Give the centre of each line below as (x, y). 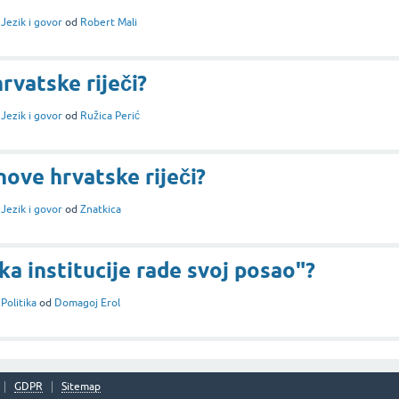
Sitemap (81, 386)
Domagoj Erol (87, 302)
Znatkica (101, 209)
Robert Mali (109, 22)
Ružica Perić (110, 115)
